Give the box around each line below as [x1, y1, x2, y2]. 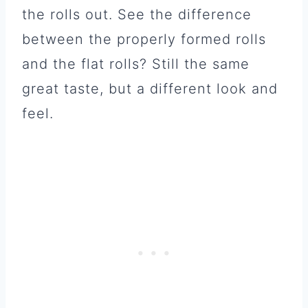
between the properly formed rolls [22, 31, 266, 48]
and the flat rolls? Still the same [22, 56, 250, 73]
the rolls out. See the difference [22, 6, 252, 23]
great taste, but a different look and [22, 80, 278, 98]
